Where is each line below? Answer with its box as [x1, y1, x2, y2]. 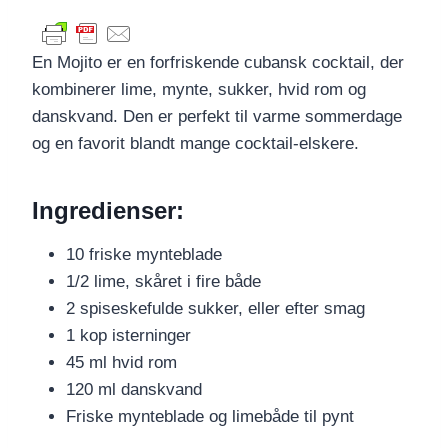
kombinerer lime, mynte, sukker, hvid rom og [32, 80, 366, 100]
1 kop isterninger [66, 326, 191, 346]
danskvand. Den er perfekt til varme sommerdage [32, 107, 402, 127]
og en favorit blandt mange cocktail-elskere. [32, 134, 359, 154]
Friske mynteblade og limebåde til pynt [66, 407, 354, 427]
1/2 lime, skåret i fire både [66, 272, 261, 292]
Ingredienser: [32, 197, 184, 225]
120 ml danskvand [66, 380, 202, 400]
